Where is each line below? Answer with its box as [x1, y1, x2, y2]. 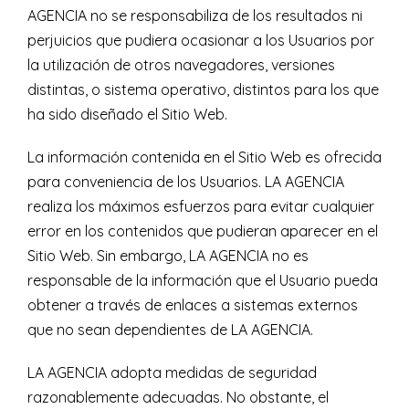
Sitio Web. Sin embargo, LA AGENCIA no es [27, 246, 309, 266]
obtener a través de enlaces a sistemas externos [27, 296, 358, 315]
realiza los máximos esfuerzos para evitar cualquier [27, 197, 374, 216]
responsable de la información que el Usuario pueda [27, 271, 378, 290]
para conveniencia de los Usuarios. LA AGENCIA [27, 173, 344, 192]
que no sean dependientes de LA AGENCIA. [27, 320, 313, 340]
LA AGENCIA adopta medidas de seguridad [27, 363, 317, 383]
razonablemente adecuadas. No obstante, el [27, 388, 329, 407]
